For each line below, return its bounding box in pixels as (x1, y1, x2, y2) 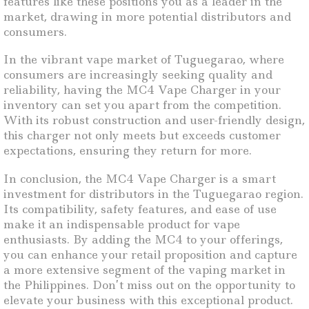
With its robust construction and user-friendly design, (3, 112, 305, 128)
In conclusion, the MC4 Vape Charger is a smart (3, 170, 276, 186)
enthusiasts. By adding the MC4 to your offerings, (3, 231, 283, 247)
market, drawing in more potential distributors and (3, 8, 291, 24)
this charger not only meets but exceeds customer (3, 128, 281, 143)
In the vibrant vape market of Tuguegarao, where (3, 52, 284, 68)
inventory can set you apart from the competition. (3, 97, 281, 113)
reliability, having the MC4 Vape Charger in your (3, 82, 281, 98)
